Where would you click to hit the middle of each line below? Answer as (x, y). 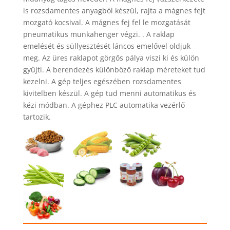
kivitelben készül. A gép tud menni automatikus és (109, 93)
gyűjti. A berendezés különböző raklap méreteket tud (114, 70)
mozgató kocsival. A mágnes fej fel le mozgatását (107, 23)
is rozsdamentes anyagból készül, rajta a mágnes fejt (114, 11)
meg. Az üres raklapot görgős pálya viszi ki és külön (111, 58)
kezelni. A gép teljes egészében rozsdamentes (102, 82)
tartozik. (37, 117)
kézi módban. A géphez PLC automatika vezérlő (104, 105)
